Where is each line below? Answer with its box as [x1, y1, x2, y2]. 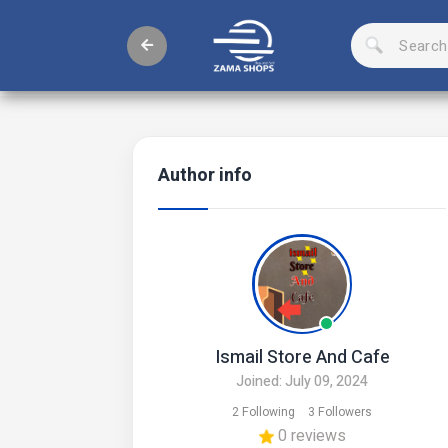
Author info [158, 162, 252, 189]
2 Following [232, 403, 295, 421]
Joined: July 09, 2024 [236, 371, 368, 392]
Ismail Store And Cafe [214, 344, 390, 371]
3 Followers [308, 403, 372, 421]
